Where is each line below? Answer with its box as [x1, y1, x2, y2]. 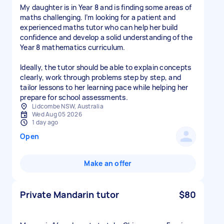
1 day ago [32, 118, 58, 126]
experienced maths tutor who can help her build [20, 22, 178, 32]
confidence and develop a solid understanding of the [20, 32, 192, 42]
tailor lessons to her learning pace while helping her [20, 82, 188, 92]
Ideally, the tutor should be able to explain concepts [20, 62, 191, 72]
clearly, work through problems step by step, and [20, 72, 181, 82]
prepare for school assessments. [20, 92, 128, 102]
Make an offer [84, 158, 132, 168]
